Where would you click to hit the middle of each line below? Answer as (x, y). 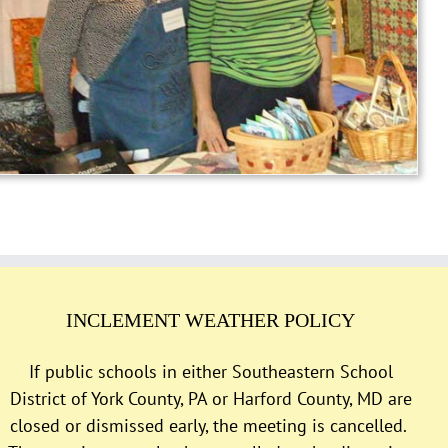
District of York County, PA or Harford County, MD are (210, 398)
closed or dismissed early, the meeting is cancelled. (211, 425)
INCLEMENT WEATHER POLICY (211, 319)
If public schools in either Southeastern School (210, 371)
